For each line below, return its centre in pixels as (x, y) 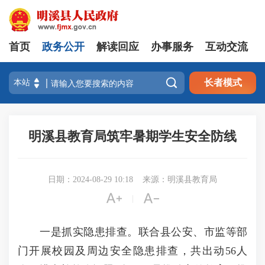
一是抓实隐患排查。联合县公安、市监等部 (132, 232)
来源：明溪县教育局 (180, 180)
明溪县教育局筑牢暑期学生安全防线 (132, 136)
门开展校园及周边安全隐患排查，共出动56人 (132, 251)
